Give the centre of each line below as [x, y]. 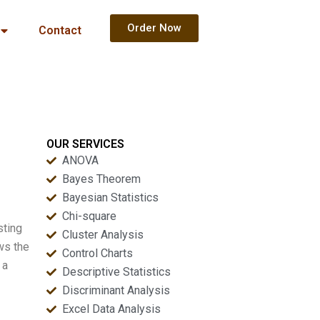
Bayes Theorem [102, 179]
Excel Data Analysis [112, 309]
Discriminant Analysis [116, 290]
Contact [60, 30]
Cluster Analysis [103, 235]
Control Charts [98, 253]
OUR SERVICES [85, 144]
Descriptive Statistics [117, 272]
